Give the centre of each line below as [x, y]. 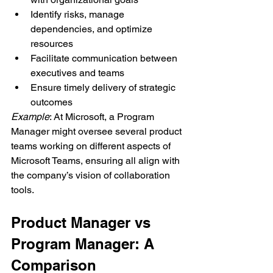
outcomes [51, 102]
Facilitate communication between [105, 58]
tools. [23, 190]
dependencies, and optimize [93, 29]
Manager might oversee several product [97, 131]
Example [30, 117]
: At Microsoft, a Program [103, 117]
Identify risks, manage [79, 14]
